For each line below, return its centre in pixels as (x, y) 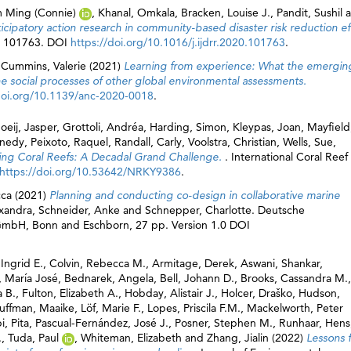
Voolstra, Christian (232, 142)
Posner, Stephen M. (224, 323)
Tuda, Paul (33, 338)
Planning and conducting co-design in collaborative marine (195, 195)
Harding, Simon (188, 127)
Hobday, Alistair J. (170, 293)
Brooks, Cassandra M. (294, 278)
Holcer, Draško (257, 293)
